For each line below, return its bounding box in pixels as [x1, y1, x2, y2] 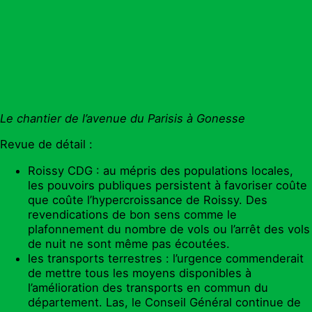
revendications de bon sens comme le [28, 208, 237, 222]
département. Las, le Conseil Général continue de [28, 295, 301, 310]
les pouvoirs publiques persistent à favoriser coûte [28, 178, 307, 193]
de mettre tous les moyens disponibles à [28, 266, 251, 281]
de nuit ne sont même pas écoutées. [28, 237, 230, 251]
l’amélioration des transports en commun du [28, 281, 268, 295]
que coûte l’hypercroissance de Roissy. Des [28, 193, 267, 208]
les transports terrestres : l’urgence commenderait [28, 251, 304, 266]
